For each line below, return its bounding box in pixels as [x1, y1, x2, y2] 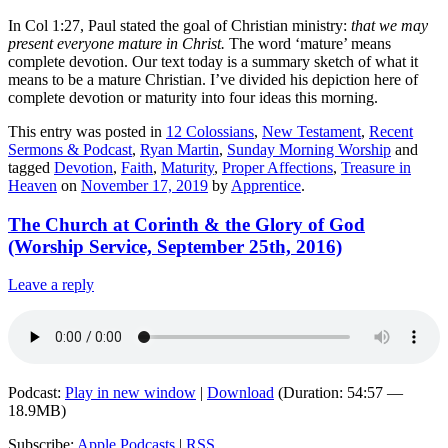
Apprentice [231, 176, 301, 194]
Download [207, 384, 274, 402]
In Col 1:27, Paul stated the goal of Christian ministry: [8, 16, 351, 34]
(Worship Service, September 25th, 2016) [8, 235, 342, 257]
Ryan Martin [140, 140, 219, 158]
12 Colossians [166, 122, 254, 140]
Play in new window [65, 384, 196, 402]
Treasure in [341, 158, 411, 176]
